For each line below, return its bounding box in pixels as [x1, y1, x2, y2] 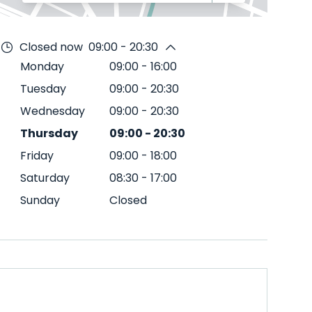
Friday [20, 148, 54, 164]
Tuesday [20, 81, 66, 97]
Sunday [20, 192, 60, 208]
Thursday [20, 125, 78, 141]
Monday [20, 58, 64, 75]
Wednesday [20, 103, 85, 119]
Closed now [19, 39, 83, 55]
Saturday [20, 170, 70, 186]
